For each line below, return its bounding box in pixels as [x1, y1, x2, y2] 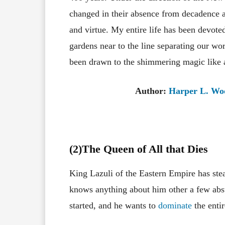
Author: [135, 85, 169, 96]
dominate [158, 200, 192, 210]
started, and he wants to [69, 200, 158, 210]
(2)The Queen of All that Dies [69, 142, 208, 155]
